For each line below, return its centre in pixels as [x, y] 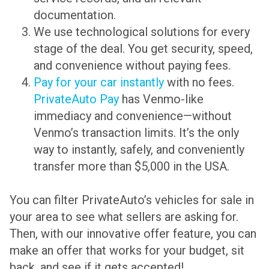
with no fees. [199, 82]
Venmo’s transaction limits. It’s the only [136, 132]
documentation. [75, 15]
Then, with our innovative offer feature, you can [133, 233]
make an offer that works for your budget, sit [127, 250]
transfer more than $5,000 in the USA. [131, 166]
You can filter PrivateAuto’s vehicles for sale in [132, 200]
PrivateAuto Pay [76, 99]
